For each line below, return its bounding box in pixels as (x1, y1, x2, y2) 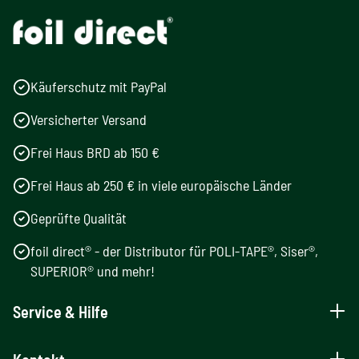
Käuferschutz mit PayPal (30, 78, 167, 96)
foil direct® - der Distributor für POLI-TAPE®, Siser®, (30, 242, 318, 260)
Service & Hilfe (13, 302, 108, 322)
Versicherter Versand (30, 111, 147, 129)
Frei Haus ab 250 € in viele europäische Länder (30, 176, 292, 195)
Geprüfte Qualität (30, 209, 127, 228)
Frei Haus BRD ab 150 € (30, 143, 159, 162)
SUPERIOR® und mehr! (30, 262, 155, 280)
